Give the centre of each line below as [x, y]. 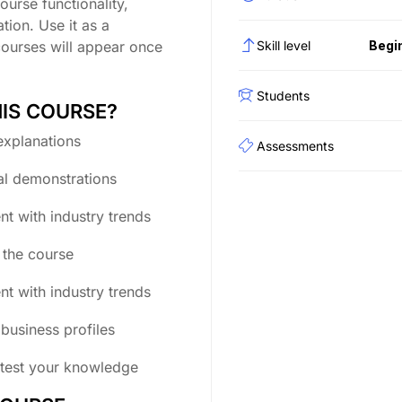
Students [283, 95]
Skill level [283, 45]
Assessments [295, 145]
